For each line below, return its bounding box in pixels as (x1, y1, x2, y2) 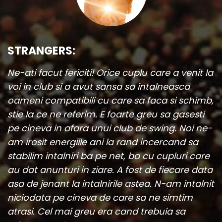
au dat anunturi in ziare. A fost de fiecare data (7, 163, 213, 176)
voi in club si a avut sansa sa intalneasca (7, 80, 190, 93)
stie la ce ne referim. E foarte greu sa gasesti (7, 108, 204, 120)
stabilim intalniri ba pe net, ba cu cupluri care (7, 149, 210, 162)
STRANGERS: (7, 43, 75, 58)
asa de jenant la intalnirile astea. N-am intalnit (7, 177, 214, 190)
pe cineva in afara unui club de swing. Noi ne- (7, 121, 212, 134)
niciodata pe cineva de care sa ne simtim (7, 191, 193, 204)
